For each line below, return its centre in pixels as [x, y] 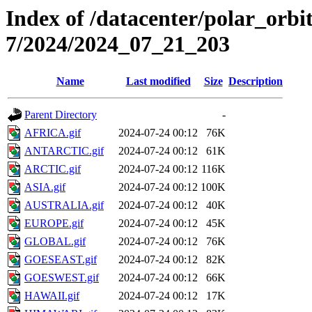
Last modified [158, 81]
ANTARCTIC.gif [64, 151]
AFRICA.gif [53, 133]
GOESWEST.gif [62, 278]
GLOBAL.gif [55, 242]
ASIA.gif [45, 187]
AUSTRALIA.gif [64, 205]
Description [256, 81]
